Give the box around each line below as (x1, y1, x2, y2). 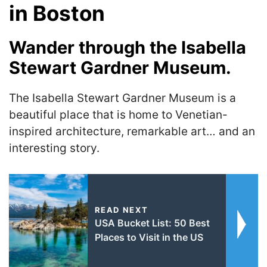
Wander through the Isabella (9, 37, 246, 58)
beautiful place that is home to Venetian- (9, 108, 228, 122)
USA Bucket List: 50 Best (94, 216, 210, 229)
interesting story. (9, 141, 100, 156)
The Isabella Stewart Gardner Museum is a (9, 91, 236, 105)
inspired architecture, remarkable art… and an (9, 125, 255, 139)
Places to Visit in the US (94, 231, 203, 243)
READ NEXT (94, 204, 148, 215)
